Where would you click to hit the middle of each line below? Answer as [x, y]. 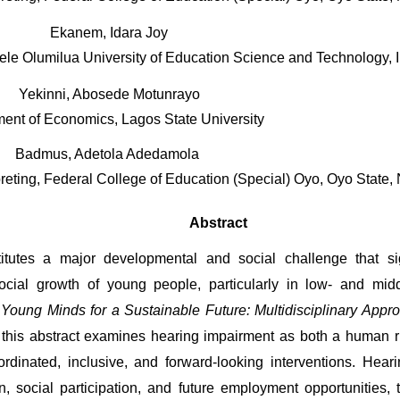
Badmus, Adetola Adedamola [109, 154]
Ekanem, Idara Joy [109, 33]
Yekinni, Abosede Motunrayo [109, 95]
